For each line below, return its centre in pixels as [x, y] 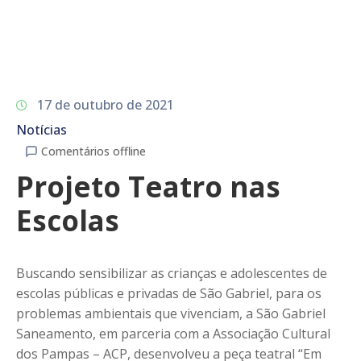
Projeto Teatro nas [148, 186]
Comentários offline [93, 151]
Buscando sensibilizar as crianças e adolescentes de [172, 273]
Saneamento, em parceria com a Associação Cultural [173, 333]
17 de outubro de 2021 [106, 104]
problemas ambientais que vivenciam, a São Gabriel [171, 313]
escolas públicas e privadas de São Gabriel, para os [169, 293]
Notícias [41, 129]
